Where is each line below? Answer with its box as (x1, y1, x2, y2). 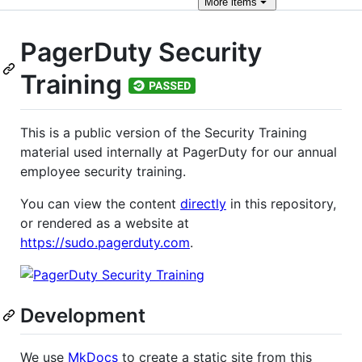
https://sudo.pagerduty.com (20, 234, 190, 250)
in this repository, (226, 195, 336, 212)
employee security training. (20, 162, 186, 179)
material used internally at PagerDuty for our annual (20, 143, 337, 160)
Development (20, 303, 145, 327)
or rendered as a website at (20, 214, 189, 231)
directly (180, 195, 226, 212)
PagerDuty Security (20, 36, 262, 68)
